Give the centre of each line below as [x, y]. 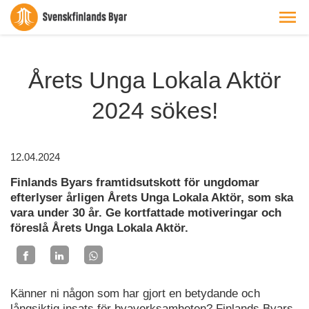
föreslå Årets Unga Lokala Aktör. [99, 228]
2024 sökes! [154, 110]
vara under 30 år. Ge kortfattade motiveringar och [146, 213]
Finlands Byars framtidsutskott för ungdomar [135, 182]
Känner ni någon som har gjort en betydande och [135, 293]
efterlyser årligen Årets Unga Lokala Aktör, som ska [152, 198]
